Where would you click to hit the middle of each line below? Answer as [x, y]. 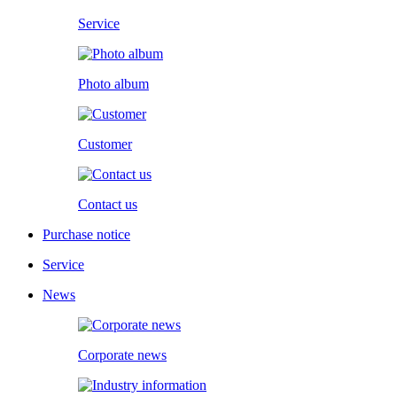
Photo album [113, 83]
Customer [105, 144]
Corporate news [122, 354]
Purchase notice [86, 234]
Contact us [108, 204]
